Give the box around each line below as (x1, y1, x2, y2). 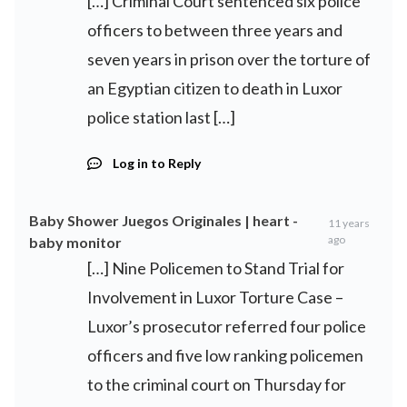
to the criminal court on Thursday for (87, 374, 346, 394)
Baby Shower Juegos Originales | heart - (29, 212, 298, 229)
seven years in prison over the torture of (87, 49, 371, 69)
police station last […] (87, 107, 235, 127)
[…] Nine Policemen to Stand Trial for (87, 258, 344, 278)
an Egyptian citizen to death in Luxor (87, 78, 342, 98)
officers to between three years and (87, 20, 342, 40)
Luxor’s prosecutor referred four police (87, 316, 366, 336)
